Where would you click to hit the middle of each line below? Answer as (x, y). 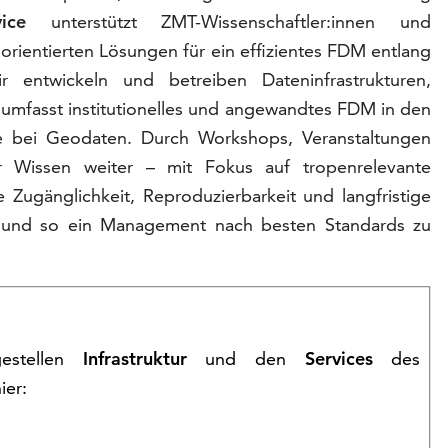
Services (338, 359)
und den (245, 359)
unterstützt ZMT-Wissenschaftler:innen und (228, 22)
